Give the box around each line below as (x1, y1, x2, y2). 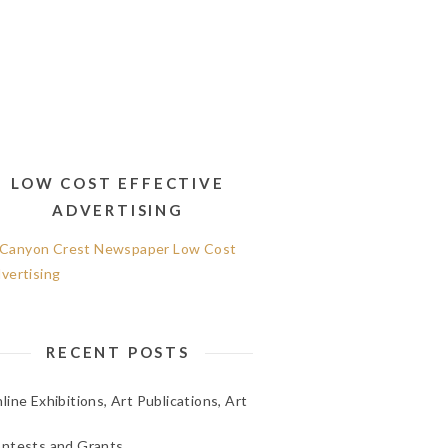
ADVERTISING (52, 201, 184, 219)
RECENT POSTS (46, 343, 190, 361)
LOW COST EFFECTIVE (11, 174, 225, 192)
